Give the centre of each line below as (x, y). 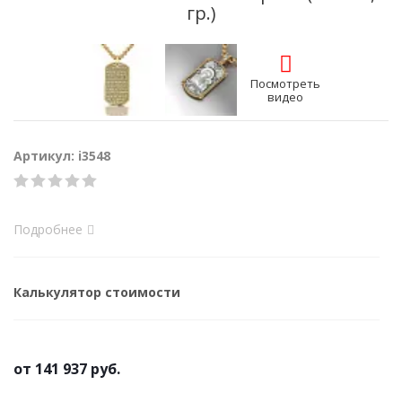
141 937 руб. (78, 369)
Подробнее (48, 229)
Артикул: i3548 (62, 156)
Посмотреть (285, 83)
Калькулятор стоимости (97, 292)
